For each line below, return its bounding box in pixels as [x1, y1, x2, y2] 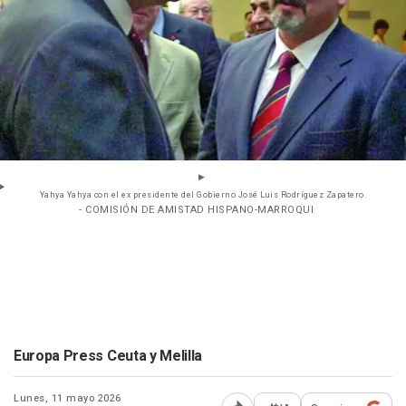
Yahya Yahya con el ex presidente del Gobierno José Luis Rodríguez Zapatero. [39, 189, 367, 202]
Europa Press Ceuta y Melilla [14, 345, 203, 368]
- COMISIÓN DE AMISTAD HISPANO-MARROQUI [79, 202, 314, 218]
